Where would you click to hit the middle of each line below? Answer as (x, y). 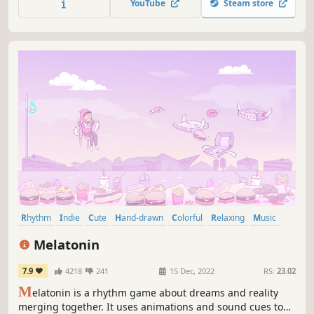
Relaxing (231, 217)
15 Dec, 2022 (191, 271)
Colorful (190, 217)
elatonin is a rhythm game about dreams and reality (155, 292)
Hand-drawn (142, 217)
